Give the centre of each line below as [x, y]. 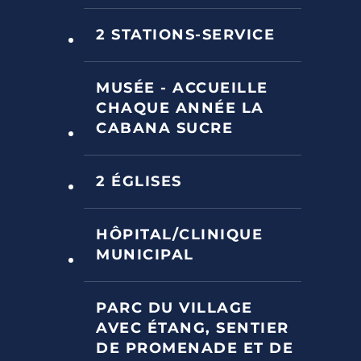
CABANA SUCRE [164, 128]
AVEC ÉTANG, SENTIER [193, 328]
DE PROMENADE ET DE [195, 348]
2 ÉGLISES [139, 181]
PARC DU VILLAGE [174, 307]
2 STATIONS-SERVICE [185, 34]
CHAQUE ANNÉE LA [180, 108]
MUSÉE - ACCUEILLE [182, 87]
